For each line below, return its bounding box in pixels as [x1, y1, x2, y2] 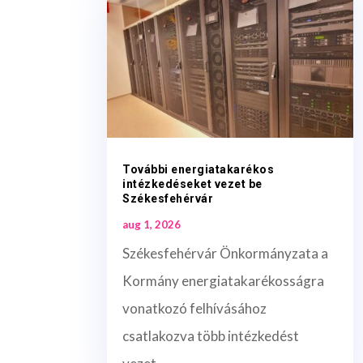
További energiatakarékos [122, 163, 274, 177]
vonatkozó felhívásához [122, 300, 267, 318]
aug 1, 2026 [122, 218, 181, 232]
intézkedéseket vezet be [122, 177, 263, 191]
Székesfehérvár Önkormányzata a [122, 245, 328, 263]
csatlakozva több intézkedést [122, 327, 299, 345]
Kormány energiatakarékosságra [122, 272, 324, 290]
